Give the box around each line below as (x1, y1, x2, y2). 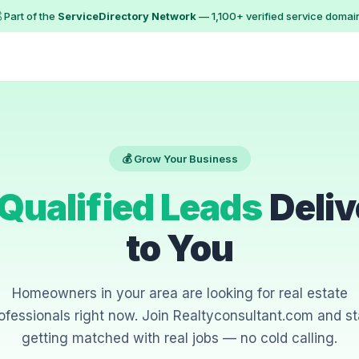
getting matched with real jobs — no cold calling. (22, 330, 337, 346)
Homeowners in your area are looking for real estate (11, 285, 348, 301)
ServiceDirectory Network (57, 10, 196, 22)
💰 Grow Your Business (121, 152, 238, 165)
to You (126, 227, 233, 270)
